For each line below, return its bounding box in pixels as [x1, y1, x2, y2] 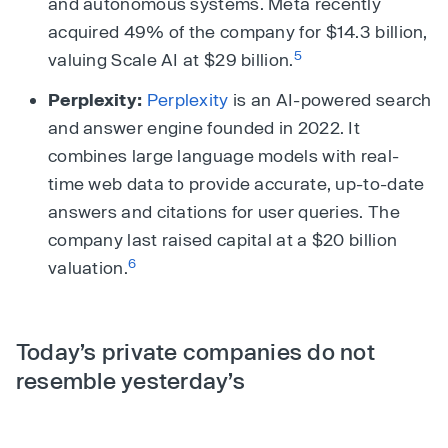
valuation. [48, 257, 128, 278]
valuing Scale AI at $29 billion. [48, 49, 294, 70]
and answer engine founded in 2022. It [48, 117, 361, 138]
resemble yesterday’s [16, 367, 245, 394]
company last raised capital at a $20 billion [48, 229, 398, 250]
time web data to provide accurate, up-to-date [48, 173, 425, 194]
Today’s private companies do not [16, 338, 375, 365]
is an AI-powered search [228, 89, 432, 110]
